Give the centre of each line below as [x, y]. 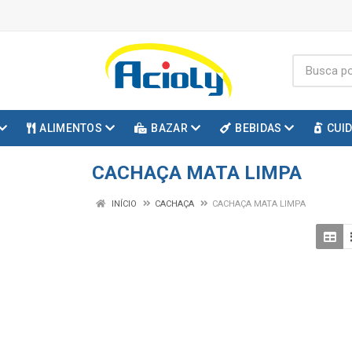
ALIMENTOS [71, 128]
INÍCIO [123, 204]
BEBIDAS [258, 128]
